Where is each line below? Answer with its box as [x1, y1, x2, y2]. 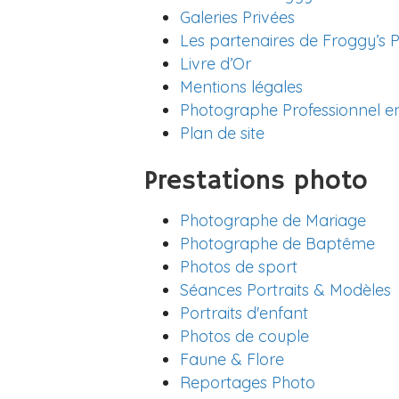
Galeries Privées [180, 7, 295, 28]
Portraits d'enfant [180, 303, 308, 323]
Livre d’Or [180, 53, 251, 74]
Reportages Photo [180, 372, 315, 393]
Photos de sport [180, 256, 297, 277]
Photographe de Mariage [180, 210, 366, 231]
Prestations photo [144, 165, 368, 198]
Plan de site [180, 123, 265, 143]
